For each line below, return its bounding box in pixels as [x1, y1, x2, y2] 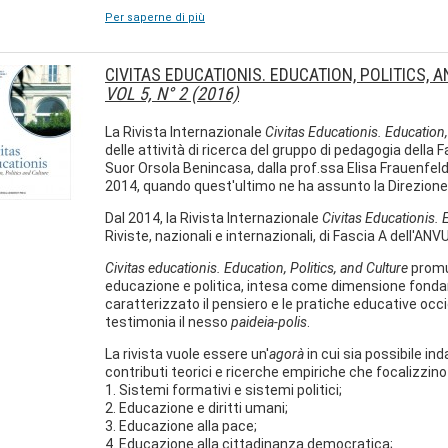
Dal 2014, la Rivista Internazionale [105, 210, 322, 226]
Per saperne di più [105, 11, 205, 24]
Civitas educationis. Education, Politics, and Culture [105, 260, 408, 276]
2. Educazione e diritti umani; [105, 400, 288, 416]
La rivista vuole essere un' [105, 346, 269, 362]
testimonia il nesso [105, 314, 231, 330]
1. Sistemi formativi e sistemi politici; [105, 382, 342, 398]
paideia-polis [231, 314, 307, 330]
